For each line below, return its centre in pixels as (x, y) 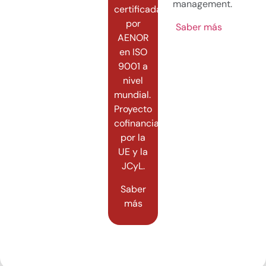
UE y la (133, 152)
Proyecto (133, 109)
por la (133, 138)
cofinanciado (142, 123)
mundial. (135, 95)
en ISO (133, 52)
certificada (137, 9)
